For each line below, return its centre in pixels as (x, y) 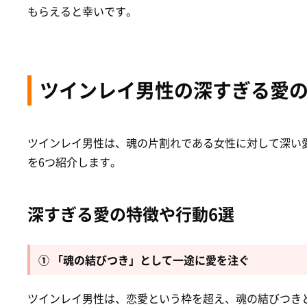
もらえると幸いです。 (82, 11)
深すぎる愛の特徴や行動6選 (131, 213)
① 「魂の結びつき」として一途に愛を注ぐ (144, 259)
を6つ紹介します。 (74, 161)
